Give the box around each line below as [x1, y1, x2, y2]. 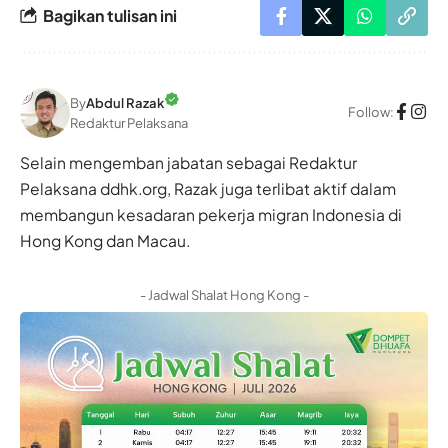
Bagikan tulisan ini [43, 5, 177, 27]
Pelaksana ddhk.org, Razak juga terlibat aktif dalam [20, 178, 396, 198]
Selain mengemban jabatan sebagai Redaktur [20, 152, 357, 172]
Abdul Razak [86, 95, 164, 112]
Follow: [348, 104, 394, 121]
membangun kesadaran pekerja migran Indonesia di [20, 204, 402, 224]
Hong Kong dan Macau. [20, 230, 190, 250]
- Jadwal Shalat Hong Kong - [139, 286, 309, 303]
